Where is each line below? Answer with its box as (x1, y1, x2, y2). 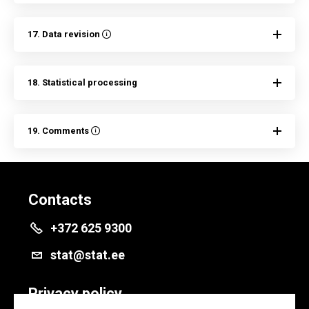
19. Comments (28, 126, 91, 136)
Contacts (28, 191, 92, 208)
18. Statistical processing (28, 77, 137, 88)
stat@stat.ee (50, 248, 125, 262)
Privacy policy (28, 285, 122, 302)
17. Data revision (28, 29, 102, 39)
